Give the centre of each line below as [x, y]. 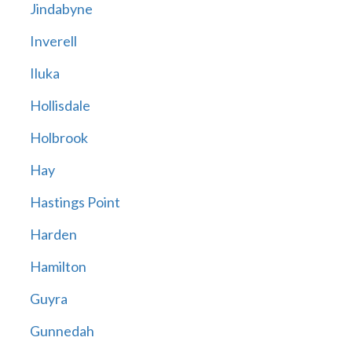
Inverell [53, 41]
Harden [53, 235]
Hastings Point [75, 202]
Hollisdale [60, 106]
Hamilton [58, 267]
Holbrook [59, 138]
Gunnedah [62, 331]
